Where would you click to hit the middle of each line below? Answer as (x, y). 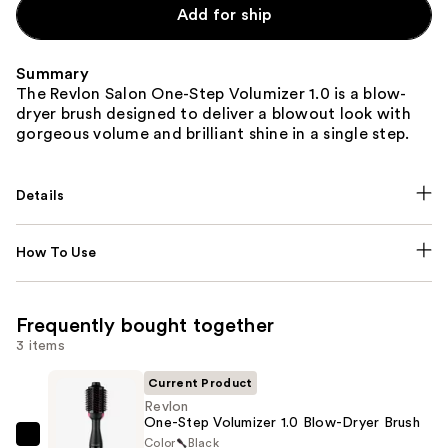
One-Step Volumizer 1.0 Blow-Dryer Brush (282, 422)
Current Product (200, 382)
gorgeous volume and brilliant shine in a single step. (213, 133)
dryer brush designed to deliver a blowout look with (213, 113)
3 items (40, 345)
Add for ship (224, 14)
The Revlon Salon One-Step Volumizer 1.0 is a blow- (211, 93)
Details (40, 195)
